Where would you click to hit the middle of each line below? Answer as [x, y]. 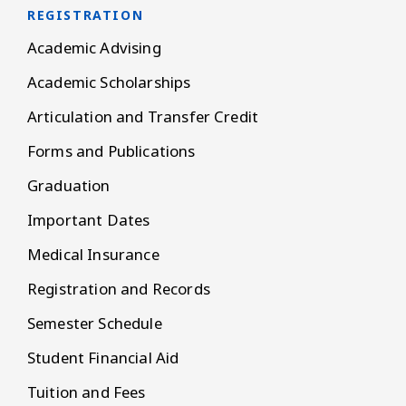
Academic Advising [94, 48]
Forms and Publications [111, 151]
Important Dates [89, 220]
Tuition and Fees [87, 392]
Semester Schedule [95, 324]
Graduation [69, 186]
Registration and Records [119, 289]
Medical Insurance [93, 255]
